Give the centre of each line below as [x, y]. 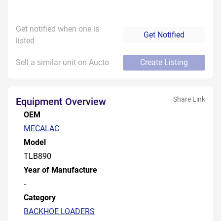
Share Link [189, 99]
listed [25, 41]
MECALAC [41, 129]
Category [40, 198]
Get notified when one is [57, 29]
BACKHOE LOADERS [59, 211]
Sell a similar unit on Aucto [62, 62]
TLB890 [37, 156]
